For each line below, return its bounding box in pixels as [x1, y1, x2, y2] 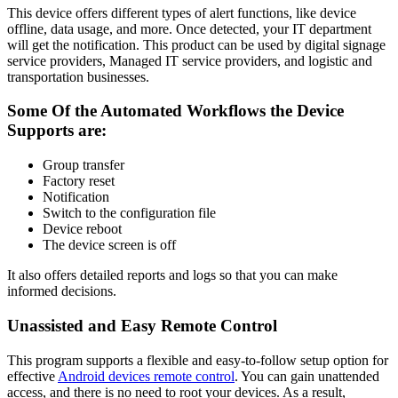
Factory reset [43, 173, 115, 189]
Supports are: [7, 121, 107, 140]
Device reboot [43, 221, 122, 237]
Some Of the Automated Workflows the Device [7, 101, 344, 121]
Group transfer [43, 157, 124, 173]
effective [7, 368, 58, 384]
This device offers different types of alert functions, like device [7, 4, 356, 20]
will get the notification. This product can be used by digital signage [7, 36, 386, 52]
